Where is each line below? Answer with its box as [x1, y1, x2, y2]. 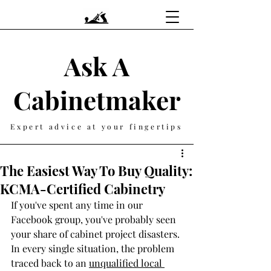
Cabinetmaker [13, 83, 181, 117]
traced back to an [11, 256, 89, 269]
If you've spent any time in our [11, 198, 145, 211]
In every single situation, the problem [11, 242, 177, 255]
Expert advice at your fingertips [10, 122, 183, 131]
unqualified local [89, 256, 165, 269]
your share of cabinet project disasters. [11, 227, 182, 240]
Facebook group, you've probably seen [11, 213, 178, 226]
